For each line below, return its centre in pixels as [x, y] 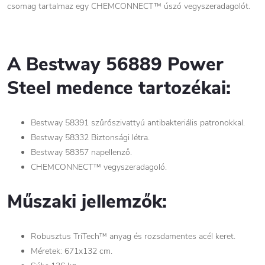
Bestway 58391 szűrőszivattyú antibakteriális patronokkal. [138, 123]
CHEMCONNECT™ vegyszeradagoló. [99, 167]
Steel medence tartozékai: [119, 88]
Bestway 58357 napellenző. [81, 152]
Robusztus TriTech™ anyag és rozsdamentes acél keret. [133, 236]
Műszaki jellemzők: [87, 202]
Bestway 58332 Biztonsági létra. [90, 138]
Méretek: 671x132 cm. [72, 251]
